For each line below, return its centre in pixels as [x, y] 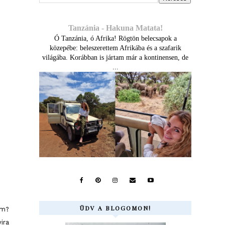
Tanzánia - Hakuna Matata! [115, 28]
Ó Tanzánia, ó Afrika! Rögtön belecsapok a [115, 38]
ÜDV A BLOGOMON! [115, 208]
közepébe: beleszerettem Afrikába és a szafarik [115, 48]
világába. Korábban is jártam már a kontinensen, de [116, 58]
